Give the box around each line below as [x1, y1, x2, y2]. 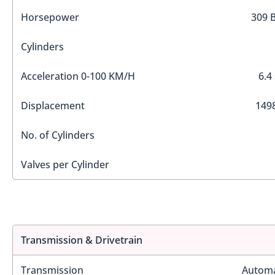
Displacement [21, 99, 85, 113]
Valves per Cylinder [21, 158, 109, 172]
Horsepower [21, 10, 79, 25]
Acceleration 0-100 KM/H [21, 69, 135, 83]
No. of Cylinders [21, 128, 95, 142]
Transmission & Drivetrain [21, 233, 142, 247]
